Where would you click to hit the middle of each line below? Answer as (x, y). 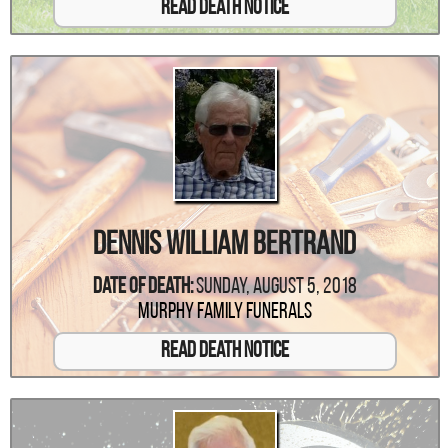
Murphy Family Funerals (224, 312)
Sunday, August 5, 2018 (276, 287)
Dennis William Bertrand (225, 245)
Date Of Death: (142, 287)
